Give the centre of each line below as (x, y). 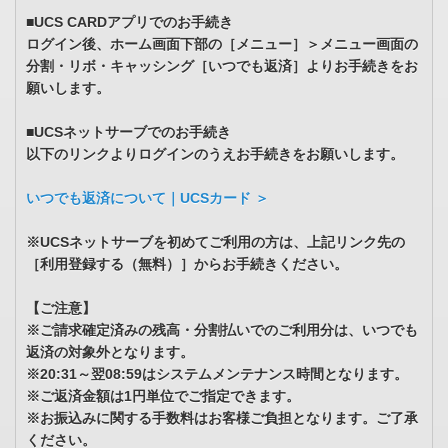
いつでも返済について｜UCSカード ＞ (147, 198)
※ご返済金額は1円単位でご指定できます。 (163, 396)
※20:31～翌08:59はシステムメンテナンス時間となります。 (217, 374)
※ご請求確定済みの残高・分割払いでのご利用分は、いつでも (222, 330)
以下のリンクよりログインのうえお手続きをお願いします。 (215, 154)
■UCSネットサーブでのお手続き (128, 132)
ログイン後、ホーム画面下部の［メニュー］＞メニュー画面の (222, 44)
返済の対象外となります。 (110, 352)
